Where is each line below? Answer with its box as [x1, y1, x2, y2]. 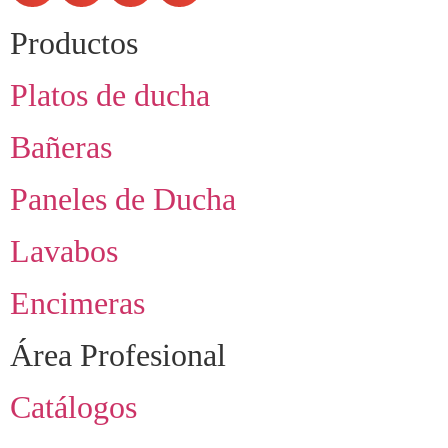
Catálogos [10, 388, 137, 425]
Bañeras [10, 128, 112, 165]
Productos [10, 24, 138, 61]
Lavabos [10, 232, 118, 269]
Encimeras [10, 284, 145, 321]
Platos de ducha [10, 76, 210, 113]
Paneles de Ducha [10, 180, 236, 217]
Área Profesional [10, 336, 226, 373]
